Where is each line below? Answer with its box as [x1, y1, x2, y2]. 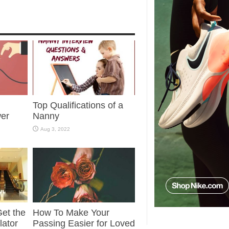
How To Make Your [33, 208, 109, 218]
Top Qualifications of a [33, 100, 123, 111]
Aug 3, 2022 [40, 126, 70, 132]
